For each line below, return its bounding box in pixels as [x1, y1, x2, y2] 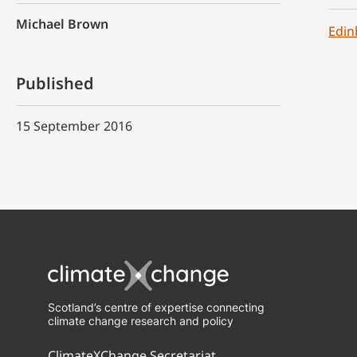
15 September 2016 [16, 117, 132, 135]
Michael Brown [16, 15, 108, 33]
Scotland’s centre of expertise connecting [48, 300, 265, 314]
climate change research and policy [48, 314, 233, 328]
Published [16, 73, 94, 94]
